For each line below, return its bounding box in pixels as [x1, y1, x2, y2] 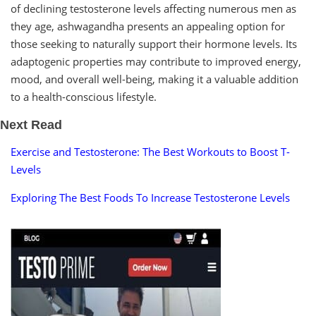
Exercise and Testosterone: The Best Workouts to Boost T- [11, 145, 290, 159]
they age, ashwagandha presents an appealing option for [11, 19, 285, 34]
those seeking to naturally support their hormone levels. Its [11, 37, 297, 51]
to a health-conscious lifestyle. [11, 90, 157, 104]
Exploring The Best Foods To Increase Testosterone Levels [11, 190, 290, 205]
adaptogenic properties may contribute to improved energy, [11, 54, 301, 69]
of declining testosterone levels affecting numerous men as [11, 1, 296, 16]
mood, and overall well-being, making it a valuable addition [11, 72, 298, 87]
